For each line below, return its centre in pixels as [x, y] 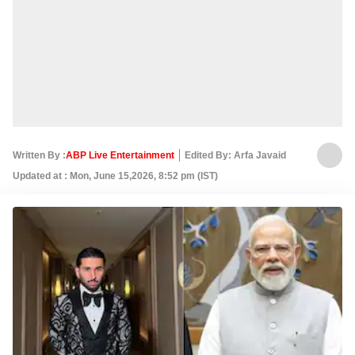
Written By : [39, 155]
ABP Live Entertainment [120, 155]
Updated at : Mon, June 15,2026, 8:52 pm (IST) [115, 176]
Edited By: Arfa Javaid [235, 155]
